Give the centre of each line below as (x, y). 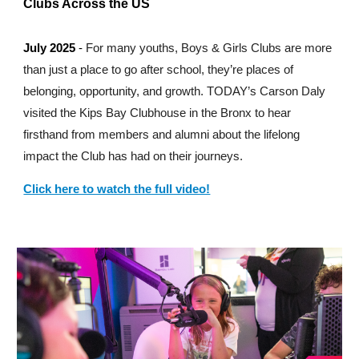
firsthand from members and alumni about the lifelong (162, 135)
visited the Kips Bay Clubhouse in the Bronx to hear (157, 113)
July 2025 (50, 48)
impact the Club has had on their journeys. (133, 157)
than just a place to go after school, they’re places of (159, 70)
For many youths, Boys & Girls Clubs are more (209, 48)
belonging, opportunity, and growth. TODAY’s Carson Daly (175, 92)
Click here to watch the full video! (117, 190)
